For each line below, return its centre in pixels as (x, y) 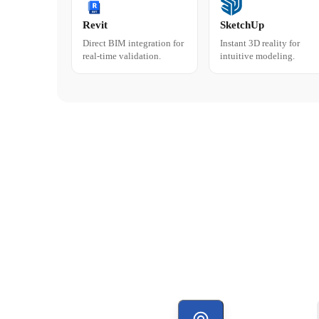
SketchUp (242, 25)
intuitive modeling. (258, 56)
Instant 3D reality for (260, 43)
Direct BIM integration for (133, 43)
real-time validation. (122, 56)
